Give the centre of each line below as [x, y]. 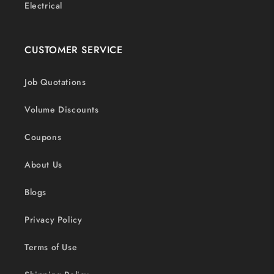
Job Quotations [55, 82]
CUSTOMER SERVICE [74, 50]
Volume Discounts [62, 109]
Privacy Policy [54, 220]
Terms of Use [51, 247]
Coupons [43, 137]
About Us [43, 165]
